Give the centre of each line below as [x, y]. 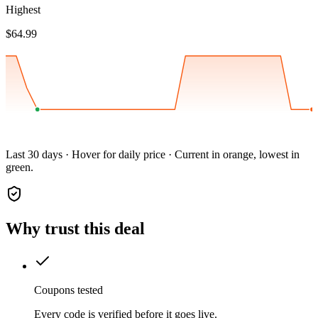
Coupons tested [68, 290]
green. [20, 168]
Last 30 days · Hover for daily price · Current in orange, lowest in [153, 155]
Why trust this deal [75, 229]
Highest [23, 10]
